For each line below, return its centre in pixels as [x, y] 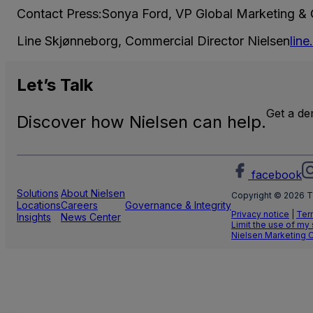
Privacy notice [260, 214]
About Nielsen [93, 193]
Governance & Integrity [178, 205]
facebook [277, 174]
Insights [34, 217]
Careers [79, 205]
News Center [91, 217]
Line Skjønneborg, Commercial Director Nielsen [153, 41]
